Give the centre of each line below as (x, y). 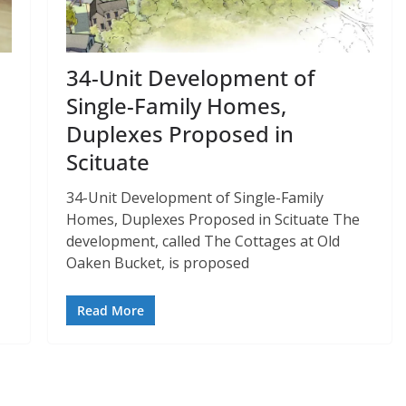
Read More (111, 310)
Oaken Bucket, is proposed (158, 262)
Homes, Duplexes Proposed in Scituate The (213, 219)
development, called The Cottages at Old (203, 241)
